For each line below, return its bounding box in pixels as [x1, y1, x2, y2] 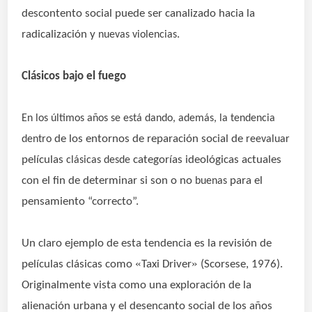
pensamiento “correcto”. [22, 196, 139, 208]
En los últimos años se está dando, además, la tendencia [22, 113, 276, 125]
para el [230, 175, 263, 187]
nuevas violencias [98, 29, 178, 41]
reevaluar [246, 134, 290, 146]
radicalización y [22, 29, 99, 41]
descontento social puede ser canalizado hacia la [22, 8, 256, 20]
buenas [195, 175, 231, 187]
